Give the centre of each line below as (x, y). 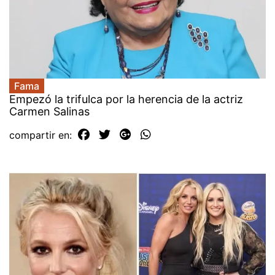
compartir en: (42, 135)
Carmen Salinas (49, 111)
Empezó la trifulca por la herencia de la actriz (126, 99)
